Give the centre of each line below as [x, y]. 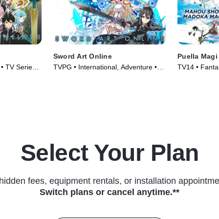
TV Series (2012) [79, 77]
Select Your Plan [109, 153]
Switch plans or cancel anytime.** [109, 192]
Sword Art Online [82, 56]
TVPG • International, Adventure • [105, 67]
